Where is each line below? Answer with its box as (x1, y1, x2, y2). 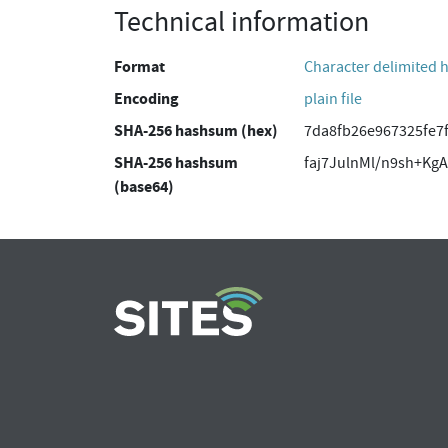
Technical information (114, 4, 369, 40)
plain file (304, 89, 362, 109)
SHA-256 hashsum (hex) (114, 120, 278, 141)
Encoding (114, 88, 179, 109)
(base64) (114, 176, 174, 197)
